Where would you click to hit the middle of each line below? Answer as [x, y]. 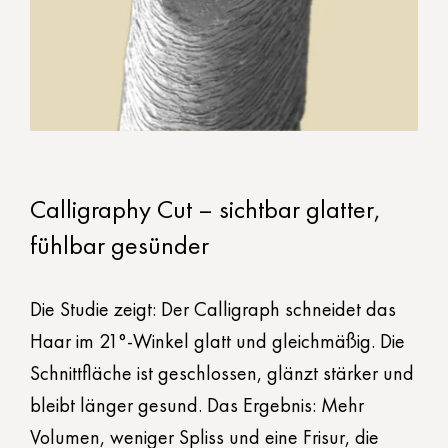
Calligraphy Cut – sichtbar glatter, [205, 209]
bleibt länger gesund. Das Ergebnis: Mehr [197, 405]
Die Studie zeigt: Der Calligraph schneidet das [213, 309]
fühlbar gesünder [119, 245]
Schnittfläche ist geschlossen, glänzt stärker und [222, 373]
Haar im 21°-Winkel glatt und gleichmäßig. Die [217, 341]
